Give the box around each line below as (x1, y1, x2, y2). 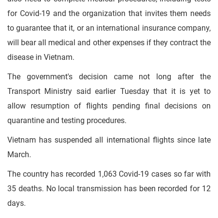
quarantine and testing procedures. (7, 116, 127, 125)
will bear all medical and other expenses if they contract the (7, 38, 211, 47)
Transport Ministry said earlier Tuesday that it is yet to (7, 87, 211, 96)
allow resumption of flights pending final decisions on (7, 101, 211, 110)
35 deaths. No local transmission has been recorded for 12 (7, 184, 211, 193)
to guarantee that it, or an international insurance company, (7, 23, 211, 33)
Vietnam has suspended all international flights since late (7, 135, 211, 145)
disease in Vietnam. (7, 53, 74, 62)
